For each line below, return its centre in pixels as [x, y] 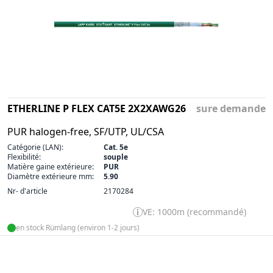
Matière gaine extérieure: [51, 166]
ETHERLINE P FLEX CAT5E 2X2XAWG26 [97, 108]
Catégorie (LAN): [35, 147]
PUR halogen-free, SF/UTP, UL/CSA [86, 131]
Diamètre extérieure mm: [51, 176]
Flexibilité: [24, 157]
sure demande [231, 108]
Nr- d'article [27, 191]
